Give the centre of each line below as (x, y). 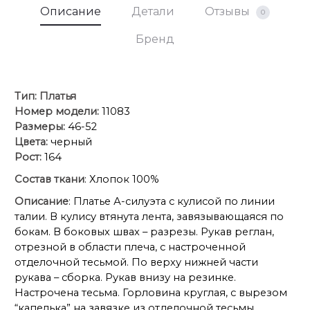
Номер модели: (57, 112)
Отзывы (229, 12)
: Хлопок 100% (122, 180)
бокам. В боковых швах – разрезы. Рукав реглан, (144, 232)
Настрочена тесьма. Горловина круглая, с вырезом (151, 293)
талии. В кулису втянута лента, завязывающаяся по (149, 217)
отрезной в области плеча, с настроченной (130, 247)
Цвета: (31, 142)
